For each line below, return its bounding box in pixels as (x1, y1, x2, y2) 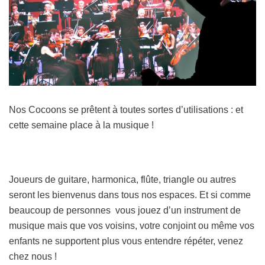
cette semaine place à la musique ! (9, 119, 154, 130)
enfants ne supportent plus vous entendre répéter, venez (9, 235, 243, 246)
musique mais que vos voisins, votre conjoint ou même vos (9, 220, 254, 231)
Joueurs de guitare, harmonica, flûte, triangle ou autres (9, 174, 236, 185)
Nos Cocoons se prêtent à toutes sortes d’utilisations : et (9, 104, 243, 115)
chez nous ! (9, 251, 57, 261)
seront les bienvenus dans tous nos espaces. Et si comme (9, 189, 251, 200)
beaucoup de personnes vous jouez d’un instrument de (9, 205, 241, 215)
